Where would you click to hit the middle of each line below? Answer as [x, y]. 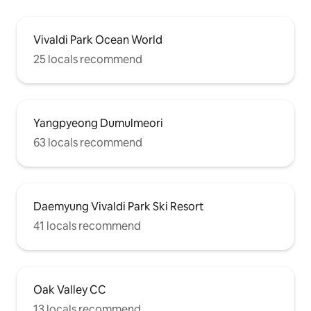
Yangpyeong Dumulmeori [98, 123]
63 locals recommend [88, 143]
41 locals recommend [87, 226]
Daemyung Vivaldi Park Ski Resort [119, 207]
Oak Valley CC [70, 290]
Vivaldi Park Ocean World [98, 40]
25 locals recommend [88, 59]
